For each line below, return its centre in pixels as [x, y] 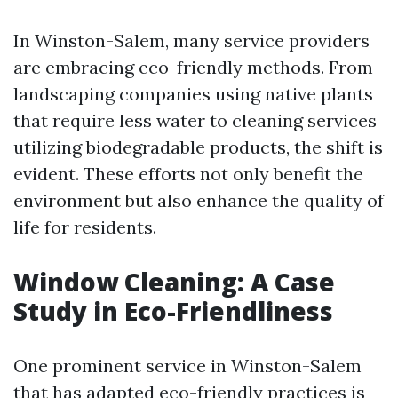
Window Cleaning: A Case [174, 282]
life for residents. [85, 227]
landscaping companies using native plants [193, 94]
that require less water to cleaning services [195, 120]
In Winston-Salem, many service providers [191, 40]
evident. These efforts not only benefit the [188, 174]
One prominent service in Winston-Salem [187, 366]
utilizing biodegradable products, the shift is [198, 147]
